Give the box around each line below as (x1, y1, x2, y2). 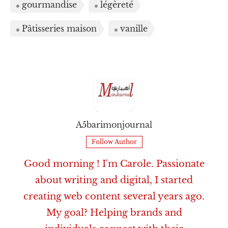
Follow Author (91, 138, 137, 146)
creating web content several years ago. (23, 191, 205, 203)
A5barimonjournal (76, 120, 152, 130)
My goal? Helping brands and (46, 207, 182, 219)
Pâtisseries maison (22, 23, 97, 34)
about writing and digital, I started (35, 175, 193, 186)
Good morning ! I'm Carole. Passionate (23, 158, 205, 170)
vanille (120, 23, 148, 34)
